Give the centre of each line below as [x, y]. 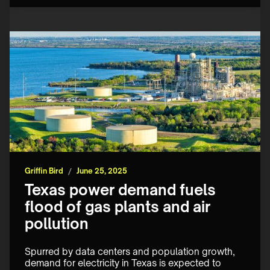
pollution [57, 224]
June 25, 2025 [102, 171]
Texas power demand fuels [120, 190]
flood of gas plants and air [118, 207]
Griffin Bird [44, 171]
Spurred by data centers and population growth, [131, 252]
